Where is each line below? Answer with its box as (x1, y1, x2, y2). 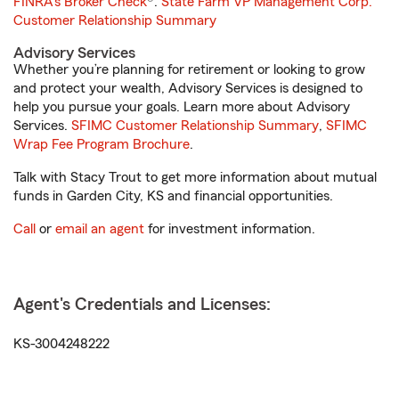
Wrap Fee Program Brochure (13, 137, 190, 151)
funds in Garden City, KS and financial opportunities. (13, 189, 333, 203)
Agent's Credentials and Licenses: (13, 296, 271, 313)
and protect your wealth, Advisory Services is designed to (13, 81, 362, 95)
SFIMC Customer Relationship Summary (71, 118, 319, 133)
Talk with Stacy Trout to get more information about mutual (13, 170, 377, 184)
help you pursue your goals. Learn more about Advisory (13, 100, 350, 114)
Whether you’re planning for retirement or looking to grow (13, 62, 365, 77)
